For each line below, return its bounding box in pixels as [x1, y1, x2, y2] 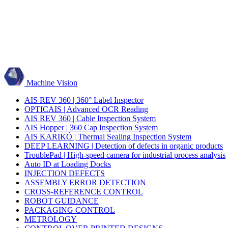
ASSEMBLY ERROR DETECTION [24, 178, 146, 187]
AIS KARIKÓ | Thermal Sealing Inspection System [24, 132, 191, 141]
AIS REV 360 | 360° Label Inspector [24, 96, 144, 104]
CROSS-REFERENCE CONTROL [24, 187, 143, 196]
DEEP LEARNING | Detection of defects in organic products [24, 141, 223, 150]
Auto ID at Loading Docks [24, 160, 111, 168]
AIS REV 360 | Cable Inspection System [24, 114, 156, 123]
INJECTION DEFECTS [24, 169, 105, 178]
